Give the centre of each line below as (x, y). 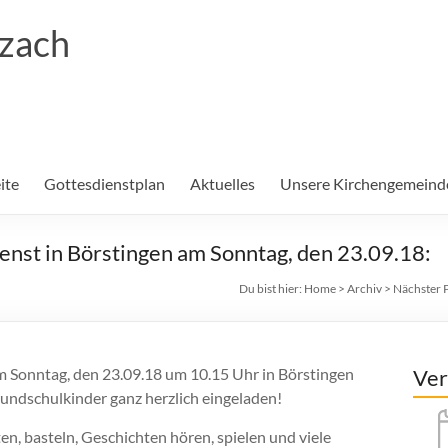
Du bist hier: (271, 288)
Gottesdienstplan (104, 183)
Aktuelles (222, 183)
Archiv (364, 288)
